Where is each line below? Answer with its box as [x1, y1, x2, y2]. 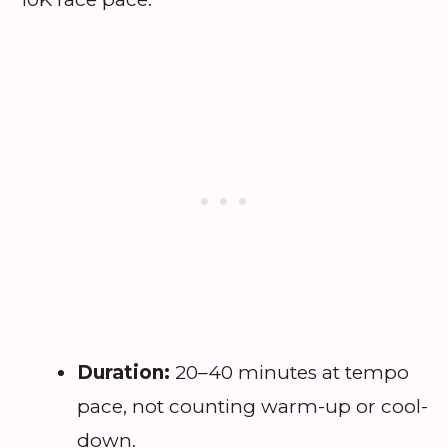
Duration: [77, 360, 170, 384]
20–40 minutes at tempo [170, 360, 409, 384]
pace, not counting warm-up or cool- [77, 394, 428, 418]
